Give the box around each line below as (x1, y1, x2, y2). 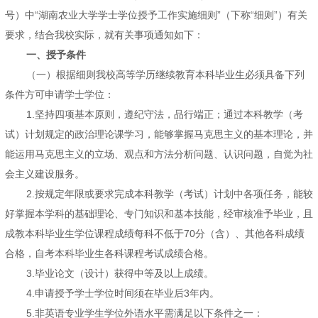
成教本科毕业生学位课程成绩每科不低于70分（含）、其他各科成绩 (5, 228, 305, 240)
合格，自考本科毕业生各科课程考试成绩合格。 (5, 248, 214, 260)
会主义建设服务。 (5, 168, 84, 180)
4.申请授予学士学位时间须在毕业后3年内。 (26, 287, 219, 300)
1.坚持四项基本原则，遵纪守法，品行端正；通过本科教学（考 (26, 109, 303, 121)
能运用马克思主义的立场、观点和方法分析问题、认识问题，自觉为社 (5, 148, 313, 160)
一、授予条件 (26, 49, 86, 61)
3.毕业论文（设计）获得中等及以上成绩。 (26, 268, 214, 280)
